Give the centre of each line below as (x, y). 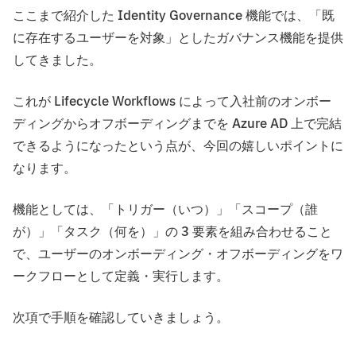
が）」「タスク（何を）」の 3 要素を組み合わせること (172, 232)
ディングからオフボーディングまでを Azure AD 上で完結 (177, 124)
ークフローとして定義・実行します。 (121, 276)
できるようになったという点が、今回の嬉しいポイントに (178, 146)
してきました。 (57, 60)
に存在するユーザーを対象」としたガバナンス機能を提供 (178, 38)
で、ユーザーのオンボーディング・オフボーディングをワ (178, 254)
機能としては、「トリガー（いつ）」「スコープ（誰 (165, 209)
